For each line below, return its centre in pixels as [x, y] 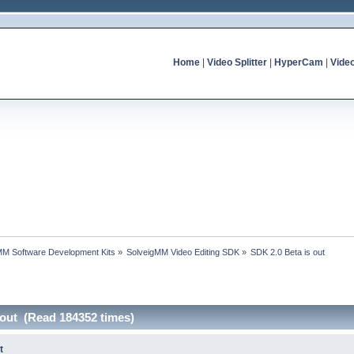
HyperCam [298, 62]
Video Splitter [237, 62]
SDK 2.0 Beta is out [288, 252]
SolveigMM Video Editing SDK [183, 252]
